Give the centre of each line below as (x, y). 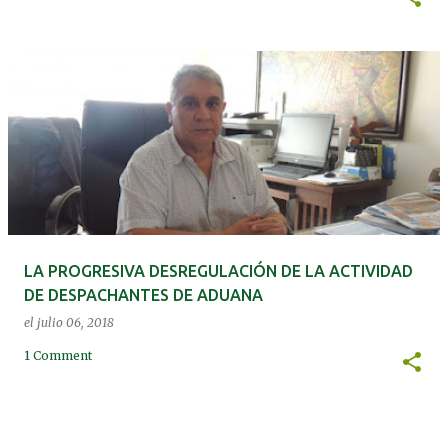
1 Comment (58, 355)
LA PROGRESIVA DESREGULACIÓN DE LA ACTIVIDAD (218, 270)
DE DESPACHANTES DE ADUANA (143, 294)
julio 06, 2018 (75, 322)
